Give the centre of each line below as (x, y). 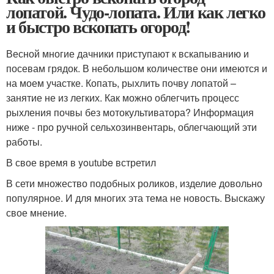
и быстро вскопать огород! (98, 27)
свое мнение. (36, 213)
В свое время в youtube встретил (81, 162)
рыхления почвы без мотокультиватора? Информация (130, 112)
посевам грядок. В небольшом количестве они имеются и (137, 68)
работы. (24, 142)
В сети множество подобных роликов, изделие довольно (134, 183)
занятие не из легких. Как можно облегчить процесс (123, 98)
